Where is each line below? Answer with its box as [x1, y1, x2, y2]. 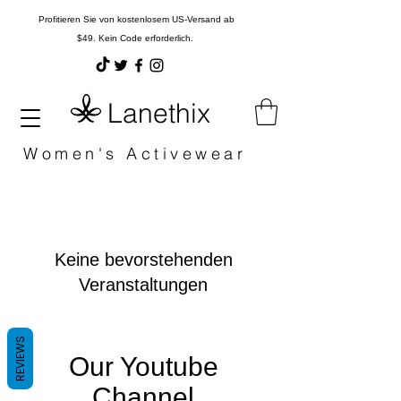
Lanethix [107, 97, 210, 130]
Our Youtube [68, 352, 218, 381]
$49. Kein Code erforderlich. [76, 33, 196, 43]
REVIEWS [13, 335, 28, 381]
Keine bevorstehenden [54, 250, 233, 269]
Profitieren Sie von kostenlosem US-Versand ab [38, 14, 235, 24]
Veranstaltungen [79, 275, 208, 294]
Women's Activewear [23, 143, 255, 164]
